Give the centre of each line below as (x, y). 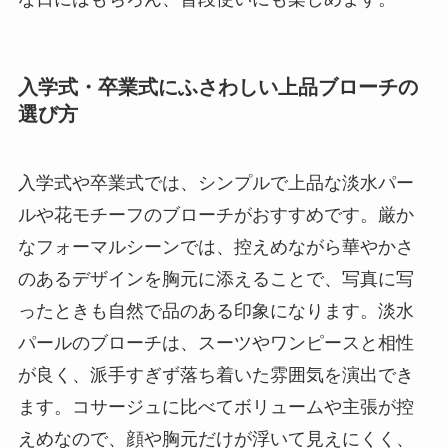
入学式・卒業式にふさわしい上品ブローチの (217, 86)
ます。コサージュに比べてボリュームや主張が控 (215, 407)
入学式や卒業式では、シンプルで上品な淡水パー (215, 183)
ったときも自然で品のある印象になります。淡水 (215, 311)
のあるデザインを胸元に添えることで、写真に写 (215, 279)
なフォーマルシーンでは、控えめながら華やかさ (215, 247)
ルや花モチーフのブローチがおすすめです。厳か (215, 215)
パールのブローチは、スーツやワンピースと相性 (215, 343)
